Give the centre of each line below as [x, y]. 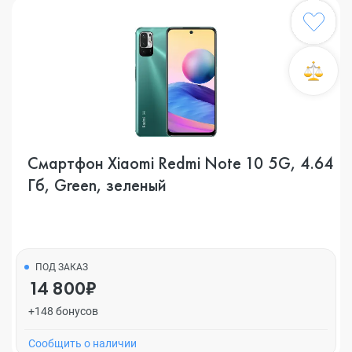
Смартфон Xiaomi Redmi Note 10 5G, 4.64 [181, 163]
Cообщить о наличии [82, 343]
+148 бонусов [63, 311]
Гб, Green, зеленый [97, 185]
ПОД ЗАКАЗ [62, 267]
